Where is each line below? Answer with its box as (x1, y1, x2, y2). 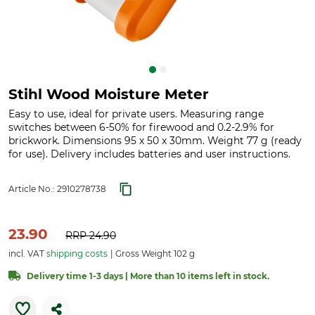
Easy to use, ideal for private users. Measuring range (8, 108, 264, 120)
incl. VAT (8, 248, 46, 259)
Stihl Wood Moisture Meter (8, 86, 209, 103)
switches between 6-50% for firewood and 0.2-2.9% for (8, 121, 274, 134)
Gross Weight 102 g (113, 248, 195, 259)
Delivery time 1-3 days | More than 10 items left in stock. (27, 271, 269, 281)
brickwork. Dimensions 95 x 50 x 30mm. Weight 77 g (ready (8, 134, 302, 147)
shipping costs (46, 248, 108, 259)
